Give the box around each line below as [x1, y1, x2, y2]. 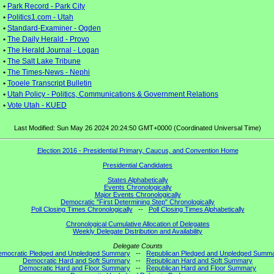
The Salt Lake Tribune [7, 57, 81, 65]
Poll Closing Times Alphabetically [148, 206, 245, 213]
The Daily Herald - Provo [7, 35, 89, 43]
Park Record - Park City [7, 2, 85, 10]
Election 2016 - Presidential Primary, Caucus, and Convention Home [37, 147, 239, 154]
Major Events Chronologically [94, 191, 181, 198]
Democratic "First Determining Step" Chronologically [61, 198, 215, 206]
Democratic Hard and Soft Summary [23, 257, 130, 264]
